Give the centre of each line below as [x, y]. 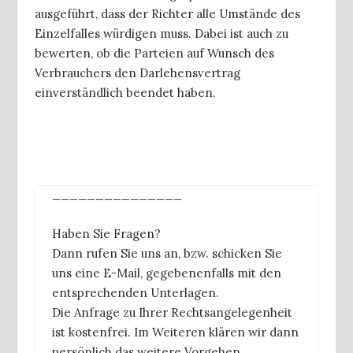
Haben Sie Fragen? [106, 234]
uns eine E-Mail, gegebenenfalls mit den [167, 273]
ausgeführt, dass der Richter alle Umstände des [167, 13]
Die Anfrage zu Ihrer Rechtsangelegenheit [172, 313]
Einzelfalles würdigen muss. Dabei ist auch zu [162, 33]
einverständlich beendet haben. [125, 92]
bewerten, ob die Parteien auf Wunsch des [154, 53]
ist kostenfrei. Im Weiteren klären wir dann [175, 333]
